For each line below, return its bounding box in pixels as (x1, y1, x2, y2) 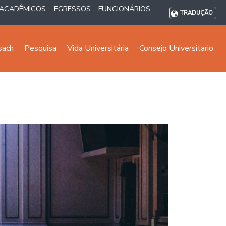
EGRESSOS (53, 4, 91, 14)
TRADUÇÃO (180, 9, 213, 17)
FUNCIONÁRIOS (98, 4, 151, 14)
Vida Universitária (67, 43, 129, 54)
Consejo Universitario (139, 43, 213, 54)
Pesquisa (24, 43, 56, 54)
